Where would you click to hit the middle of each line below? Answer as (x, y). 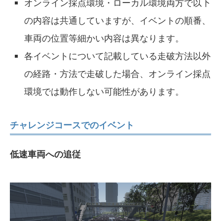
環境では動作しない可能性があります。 (104, 91)
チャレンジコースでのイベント (72, 125)
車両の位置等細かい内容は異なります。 (104, 38)
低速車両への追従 (45, 154)
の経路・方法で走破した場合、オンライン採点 (118, 73)
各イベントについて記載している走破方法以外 (118, 55)
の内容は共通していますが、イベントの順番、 (118, 20)
